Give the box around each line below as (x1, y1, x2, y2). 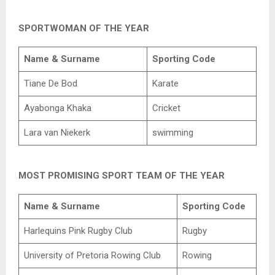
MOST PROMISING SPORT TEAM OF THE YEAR (18, 169, 225, 181)
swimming (152, 126, 193, 138)
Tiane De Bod (23, 77, 77, 89)
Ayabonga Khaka (23, 102, 91, 114)
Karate (152, 77, 179, 89)
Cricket (152, 102, 180, 114)
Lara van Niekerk (23, 126, 90, 138)
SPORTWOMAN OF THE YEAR (18, 22, 149, 34)
